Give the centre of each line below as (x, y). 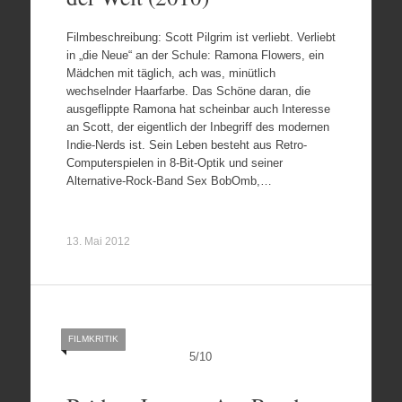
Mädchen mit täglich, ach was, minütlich (170, 73)
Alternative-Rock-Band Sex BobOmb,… (169, 180)
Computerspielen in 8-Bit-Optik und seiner (174, 162)
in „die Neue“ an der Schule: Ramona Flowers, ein (195, 55)
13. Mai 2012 (98, 241)
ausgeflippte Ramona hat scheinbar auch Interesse (198, 109)
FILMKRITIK (93, 338)
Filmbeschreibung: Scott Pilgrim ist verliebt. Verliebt (201, 37)
